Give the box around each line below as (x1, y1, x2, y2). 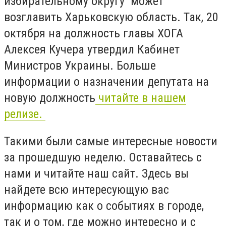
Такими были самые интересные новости (4, 134, 217, 148)
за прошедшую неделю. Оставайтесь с (4, 150, 202, 164)
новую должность (4, 90, 95, 105)
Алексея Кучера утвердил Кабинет (4, 42, 180, 56)
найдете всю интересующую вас (4, 182, 169, 197)
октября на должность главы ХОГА (4, 26, 183, 40)
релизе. (4, 106, 45, 121)
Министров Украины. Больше (4, 58, 156, 73)
